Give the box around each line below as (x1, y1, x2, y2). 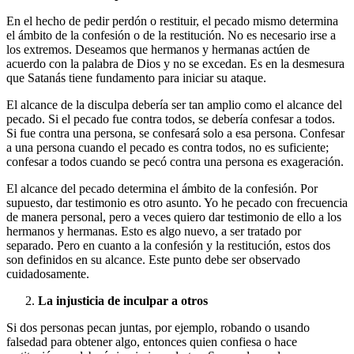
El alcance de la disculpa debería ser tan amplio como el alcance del (6, 98, 342, 112)
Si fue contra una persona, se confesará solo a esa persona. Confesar (6, 126, 345, 141)
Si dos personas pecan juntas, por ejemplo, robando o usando (6, 321, 310, 335)
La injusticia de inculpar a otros (38, 294, 208, 308)
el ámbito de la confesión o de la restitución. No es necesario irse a (6, 28, 336, 43)
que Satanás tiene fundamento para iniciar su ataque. (6, 71, 266, 85)
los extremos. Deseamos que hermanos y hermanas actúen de (6, 43, 310, 57)
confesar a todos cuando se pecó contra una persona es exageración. (6, 155, 344, 169)
